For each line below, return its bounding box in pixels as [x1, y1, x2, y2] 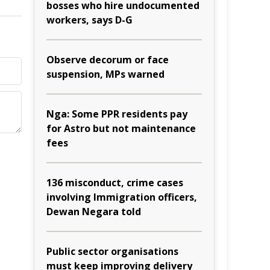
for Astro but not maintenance [46, 122, 196, 135]
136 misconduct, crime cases [46, 176, 183, 189]
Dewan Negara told [46, 205, 141, 218]
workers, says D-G [46, 13, 133, 27]
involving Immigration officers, [46, 190, 197, 204]
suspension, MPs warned [46, 67, 165, 81]
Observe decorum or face [46, 53, 169, 66]
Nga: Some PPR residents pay [46, 107, 187, 121]
